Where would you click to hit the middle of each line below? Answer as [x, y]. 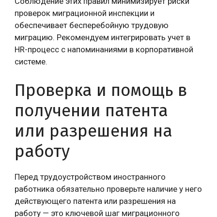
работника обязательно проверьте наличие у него [108, 189]
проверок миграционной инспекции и [85, 13]
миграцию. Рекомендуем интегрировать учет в [102, 37]
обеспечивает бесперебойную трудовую [92, 25]
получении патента [91, 110]
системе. [31, 61]
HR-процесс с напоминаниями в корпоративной [104, 49]
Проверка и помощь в [101, 90]
